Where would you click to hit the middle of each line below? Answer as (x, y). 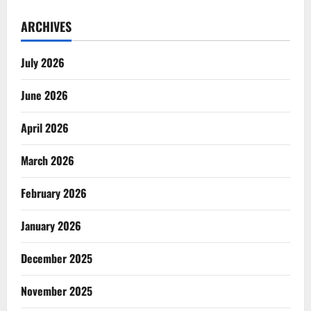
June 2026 (44, 95)
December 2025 (57, 258)
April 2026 (45, 127)
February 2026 (54, 193)
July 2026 (43, 62)
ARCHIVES (46, 26)
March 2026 (48, 160)
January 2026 (51, 225)
